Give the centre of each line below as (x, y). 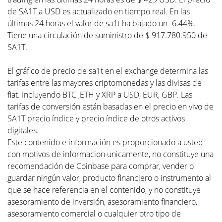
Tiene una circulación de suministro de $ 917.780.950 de (107, 35)
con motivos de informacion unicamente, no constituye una (111, 154)
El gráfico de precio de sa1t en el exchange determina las (108, 71)
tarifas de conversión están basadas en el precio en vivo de (111, 107)
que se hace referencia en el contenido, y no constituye (104, 190)
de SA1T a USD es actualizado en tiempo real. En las (99, 11)
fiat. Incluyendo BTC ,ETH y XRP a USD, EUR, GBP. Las (100, 95)
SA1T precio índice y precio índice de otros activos (96, 118)
